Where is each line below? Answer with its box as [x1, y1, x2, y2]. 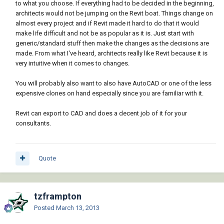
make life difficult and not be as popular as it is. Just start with [15, 29, 194, 37]
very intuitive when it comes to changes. [15, 59, 129, 67]
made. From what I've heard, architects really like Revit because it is [15, 49, 207, 57]
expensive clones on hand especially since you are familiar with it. [15, 89, 203, 97]
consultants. [15, 119, 51, 127]
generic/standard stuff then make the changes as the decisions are [15, 39, 209, 47]
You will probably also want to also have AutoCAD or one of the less [15, 79, 211, 87]
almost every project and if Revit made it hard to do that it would [15, 19, 199, 27]
